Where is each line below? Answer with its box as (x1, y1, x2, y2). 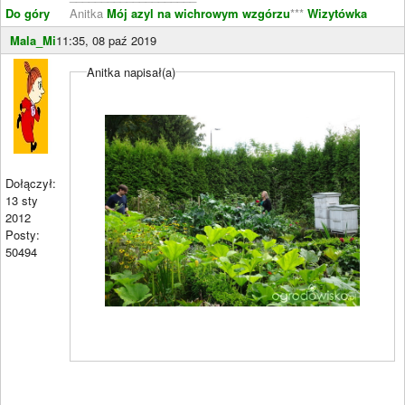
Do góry (5, 5, 50, 22)
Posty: (5, 226, 40, 243)
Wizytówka (304, 5, 367, 22)
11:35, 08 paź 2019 (56, 32, 156, 49)
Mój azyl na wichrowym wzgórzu (107, 5, 290, 22)
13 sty (5, 192, 38, 209)
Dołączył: (5, 174, 56, 192)
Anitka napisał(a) (87, 63, 176, 80)
